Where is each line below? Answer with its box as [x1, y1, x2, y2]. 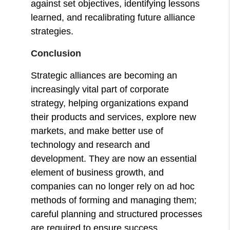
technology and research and [31, 139, 150, 150]
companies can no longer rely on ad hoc [31, 181, 195, 191]
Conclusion [31, 48, 82, 59]
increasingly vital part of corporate [31, 84, 169, 94]
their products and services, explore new [31, 111, 197, 122]
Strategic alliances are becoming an [31, 70, 178, 81]
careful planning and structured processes [31, 208, 203, 219]
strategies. [31, 26, 76, 36]
